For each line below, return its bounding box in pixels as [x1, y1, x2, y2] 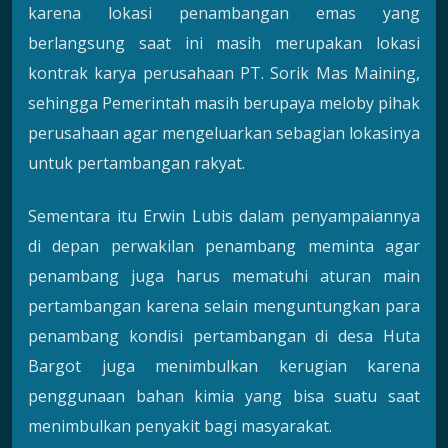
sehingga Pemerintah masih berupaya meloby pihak [28, 92, 420, 115]
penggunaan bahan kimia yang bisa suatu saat [28, 384, 420, 407]
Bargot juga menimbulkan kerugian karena [28, 354, 420, 377]
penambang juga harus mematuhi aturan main [28, 264, 420, 287]
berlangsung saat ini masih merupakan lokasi [28, 32, 420, 55]
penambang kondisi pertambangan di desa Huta [28, 324, 420, 347]
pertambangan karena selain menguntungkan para [28, 294, 420, 317]
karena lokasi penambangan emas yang [28, 2, 420, 25]
